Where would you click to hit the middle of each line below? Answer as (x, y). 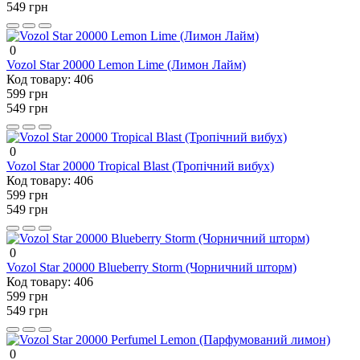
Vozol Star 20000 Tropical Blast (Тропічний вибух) (140, 166)
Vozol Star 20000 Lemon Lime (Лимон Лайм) (126, 64)
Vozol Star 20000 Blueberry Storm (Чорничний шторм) (151, 267)
